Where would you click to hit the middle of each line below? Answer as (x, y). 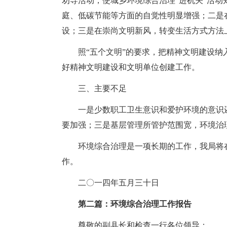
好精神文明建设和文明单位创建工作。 (131, 67)
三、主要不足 (102, 88)
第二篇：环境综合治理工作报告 (135, 204)
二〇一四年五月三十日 (119, 183)
